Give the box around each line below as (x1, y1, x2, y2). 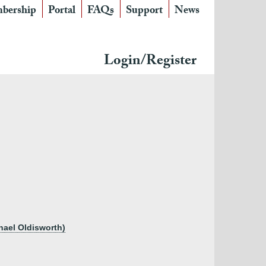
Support (126, 2, 163, 21)
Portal (48, 2, 75, 21)
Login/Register (104, 50, 197, 74)
